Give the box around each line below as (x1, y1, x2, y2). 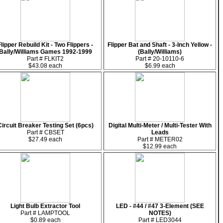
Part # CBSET (26, 129, 64, 136)
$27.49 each (28, 136, 62, 143)
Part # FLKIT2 (27, 55, 64, 62)
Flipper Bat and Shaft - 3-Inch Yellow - (108, 41, 212, 48)
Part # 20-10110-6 (135, 55, 184, 62)
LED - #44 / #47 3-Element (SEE (115, 203, 204, 210)
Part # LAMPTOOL (20, 210, 70, 217)
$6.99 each (144, 62, 175, 69)
